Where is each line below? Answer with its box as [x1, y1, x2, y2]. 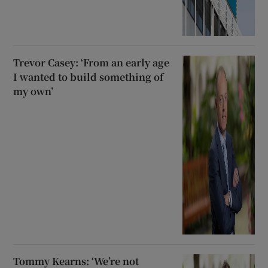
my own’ [13, 84, 54, 99]
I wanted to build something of [13, 70, 164, 84]
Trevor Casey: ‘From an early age [13, 56, 170, 70]
